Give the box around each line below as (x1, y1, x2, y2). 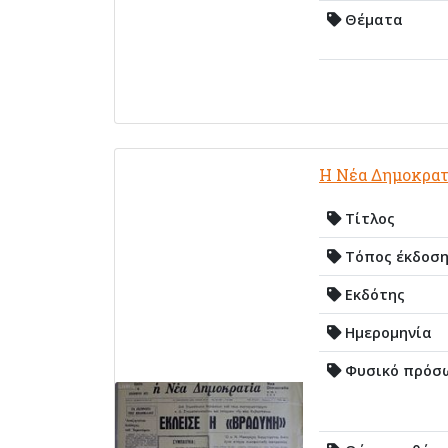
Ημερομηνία (341, 322, 432, 342)
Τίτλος (341, 208, 395, 228)
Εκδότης (341, 284, 405, 304)
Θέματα (341, 9, 403, 29)
